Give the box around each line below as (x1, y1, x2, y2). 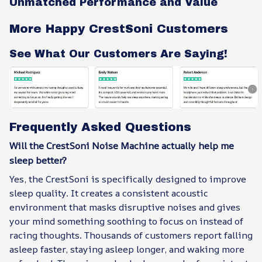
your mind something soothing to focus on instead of (9, 214, 243, 227)
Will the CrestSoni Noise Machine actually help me (9, 139, 234, 153)
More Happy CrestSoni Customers (9, 22, 228, 35)
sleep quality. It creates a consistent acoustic (9, 186, 208, 199)
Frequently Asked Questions (9, 120, 191, 134)
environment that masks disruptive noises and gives (9, 200, 240, 213)
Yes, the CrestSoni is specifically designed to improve (9, 172, 246, 185)
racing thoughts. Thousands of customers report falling (9, 228, 253, 242)
